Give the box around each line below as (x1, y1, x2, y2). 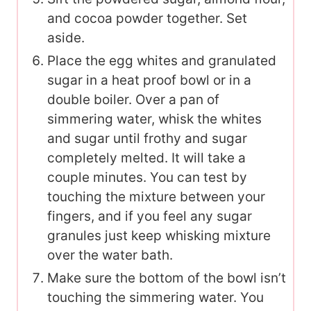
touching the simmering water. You (47, 289, 264, 305)
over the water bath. (47, 246, 173, 263)
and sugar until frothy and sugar (47, 130, 247, 146)
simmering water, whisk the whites (47, 110, 262, 127)
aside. (47, 29, 85, 46)
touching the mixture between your (47, 188, 265, 205)
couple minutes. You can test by (47, 169, 247, 185)
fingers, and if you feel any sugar (47, 208, 252, 224)
